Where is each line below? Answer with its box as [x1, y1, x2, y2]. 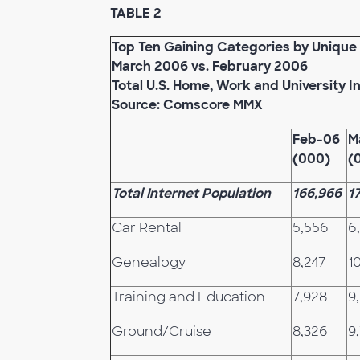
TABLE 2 [110, 5, 162, 22]
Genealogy [112, 254, 186, 271]
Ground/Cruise [112, 323, 211, 340]
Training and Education [112, 288, 265, 305]
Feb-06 [292, 131, 340, 148]
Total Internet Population [112, 185, 271, 202]
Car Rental [112, 219, 182, 236]
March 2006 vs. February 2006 [112, 58, 308, 75]
